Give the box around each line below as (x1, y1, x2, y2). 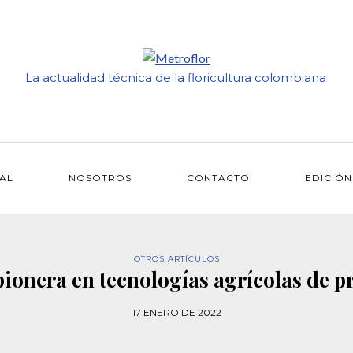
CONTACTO (187, 172, 250, 184)
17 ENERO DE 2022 (132, 307, 221, 318)
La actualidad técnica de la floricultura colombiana (24, 70, 326, 86)
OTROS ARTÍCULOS (133, 254, 220, 264)
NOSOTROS (69, 172, 132, 184)
